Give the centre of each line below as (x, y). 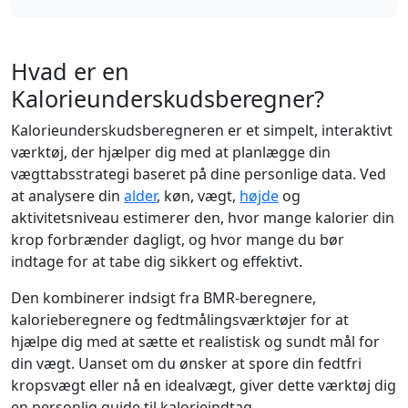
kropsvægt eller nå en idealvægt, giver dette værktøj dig (204, 385)
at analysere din (67, 196)
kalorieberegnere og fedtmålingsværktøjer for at (180, 320)
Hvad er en (70, 71)
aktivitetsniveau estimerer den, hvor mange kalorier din (203, 218)
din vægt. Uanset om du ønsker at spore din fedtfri (186, 363)
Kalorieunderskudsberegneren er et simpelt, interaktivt (202, 130)
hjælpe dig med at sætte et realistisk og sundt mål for (195, 342)
